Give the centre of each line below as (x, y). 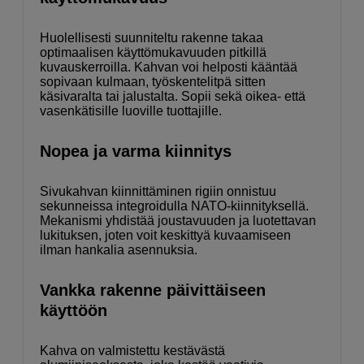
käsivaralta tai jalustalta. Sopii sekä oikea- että (173, 97)
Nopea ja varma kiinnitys (136, 152)
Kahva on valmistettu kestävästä (132, 351)
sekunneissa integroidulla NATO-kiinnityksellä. (174, 206)
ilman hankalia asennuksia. (119, 250)
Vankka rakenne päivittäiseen (153, 290)
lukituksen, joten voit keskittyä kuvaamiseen (165, 236)
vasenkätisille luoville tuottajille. (131, 111)
